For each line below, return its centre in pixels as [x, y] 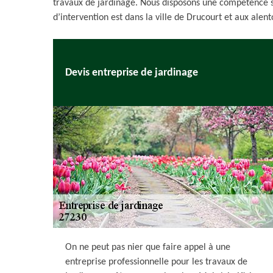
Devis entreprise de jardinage [132, 73]
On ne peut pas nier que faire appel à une [148, 247]
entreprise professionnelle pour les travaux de [156, 262]
